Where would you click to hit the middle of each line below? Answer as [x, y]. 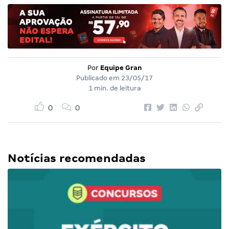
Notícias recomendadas [77, 158]
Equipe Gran [121, 67]
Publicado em [99, 78]
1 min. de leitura [114, 88]
